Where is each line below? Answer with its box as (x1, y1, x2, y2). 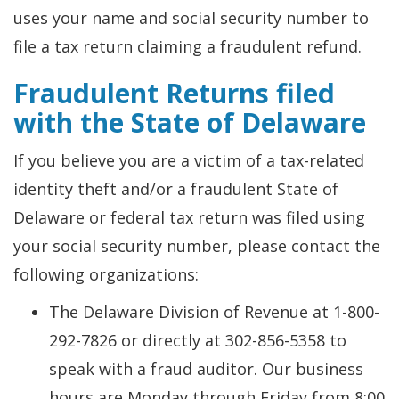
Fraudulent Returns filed (13, 75, 335, 111)
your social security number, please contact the (13, 235, 380, 256)
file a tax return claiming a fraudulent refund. (13, 36, 362, 57)
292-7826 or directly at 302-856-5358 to (49, 330, 346, 351)
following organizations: (13, 264, 199, 285)
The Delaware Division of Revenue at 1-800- (49, 301, 379, 322)
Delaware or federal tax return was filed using (13, 207, 365, 228)
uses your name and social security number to (13, 7, 369, 28)
